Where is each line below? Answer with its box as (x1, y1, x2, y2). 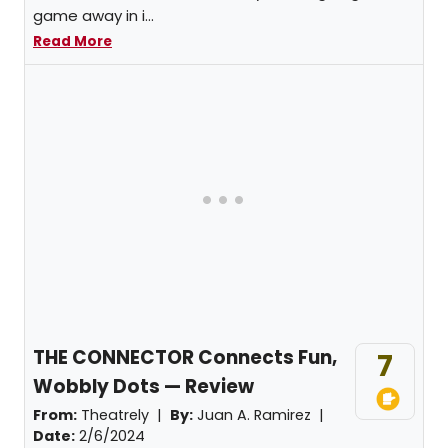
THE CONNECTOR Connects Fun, (33, 344, 337, 371)
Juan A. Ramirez (197, 405, 311, 425)
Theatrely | (77, 405, 170, 425)
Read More (33, 32, 112, 51)
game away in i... (33, 5, 154, 26)
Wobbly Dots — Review (33, 373, 254, 400)
